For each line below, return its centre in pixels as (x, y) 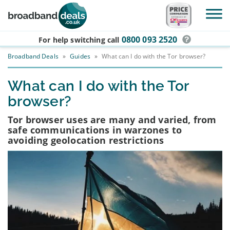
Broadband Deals (33, 56)
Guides (80, 56)
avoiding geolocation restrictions (86, 140)
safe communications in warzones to (95, 130)
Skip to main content (47, 25)
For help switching (73, 40)
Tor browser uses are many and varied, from (112, 120)
